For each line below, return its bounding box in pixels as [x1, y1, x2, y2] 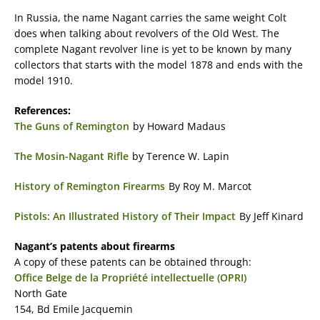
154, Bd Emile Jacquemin [14, 302, 133, 316]
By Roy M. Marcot [166, 179, 251, 194]
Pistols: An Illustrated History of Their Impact [14, 209, 236, 224]
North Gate [14, 286, 67, 301]
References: [14, 104, 71, 118]
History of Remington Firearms [14, 179, 165, 194]
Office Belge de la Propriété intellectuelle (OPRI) [14, 271, 246, 285]
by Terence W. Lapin [129, 149, 229, 164]
